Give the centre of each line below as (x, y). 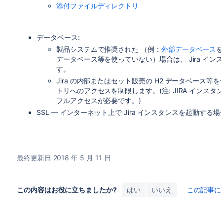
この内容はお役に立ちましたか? (67, 190)
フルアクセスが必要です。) (99, 100)
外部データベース (189, 49)
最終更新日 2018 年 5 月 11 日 (64, 158)
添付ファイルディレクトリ (97, 6)
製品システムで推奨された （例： (109, 49)
